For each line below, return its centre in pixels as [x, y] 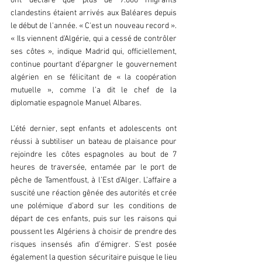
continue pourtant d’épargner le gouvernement [94, 65]
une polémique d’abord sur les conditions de [94, 206]
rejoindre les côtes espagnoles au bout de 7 [94, 155]
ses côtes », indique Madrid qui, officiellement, [94, 52]
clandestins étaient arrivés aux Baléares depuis [94, 13]
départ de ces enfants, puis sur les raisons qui [94, 219]
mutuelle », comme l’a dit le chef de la [94, 90]
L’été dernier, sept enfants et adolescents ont [94, 129]
